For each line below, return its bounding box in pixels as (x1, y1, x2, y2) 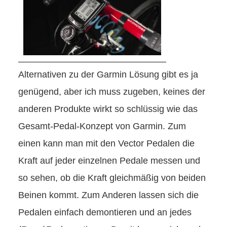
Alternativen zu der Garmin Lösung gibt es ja (18, 69, 198, 80)
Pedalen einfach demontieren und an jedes (18, 207, 192, 218)
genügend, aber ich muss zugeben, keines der (18, 87, 205, 97)
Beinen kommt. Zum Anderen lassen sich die (18, 190, 199, 201)
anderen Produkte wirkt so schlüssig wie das (18, 104, 198, 115)
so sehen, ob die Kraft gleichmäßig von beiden (18, 173, 206, 183)
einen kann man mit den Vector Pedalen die (18, 138, 195, 149)
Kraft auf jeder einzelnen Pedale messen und (18, 156, 200, 166)
